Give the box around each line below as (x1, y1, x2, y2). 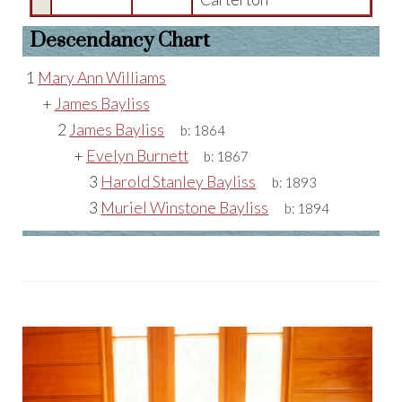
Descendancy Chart (30, 28, 210, 54)
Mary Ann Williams (38, 68, 166, 87)
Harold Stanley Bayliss (100, 172, 257, 191)
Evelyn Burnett (85, 146, 188, 165)
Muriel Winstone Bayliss (100, 198, 269, 217)
